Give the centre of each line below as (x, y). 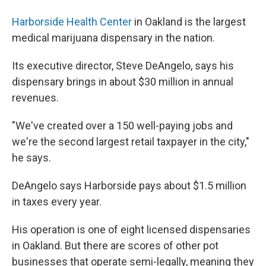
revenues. (35, 98)
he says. (31, 158)
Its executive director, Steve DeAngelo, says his (123, 66)
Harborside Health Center (72, 22)
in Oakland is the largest (189, 22)
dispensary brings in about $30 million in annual (123, 82)
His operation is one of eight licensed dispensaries (131, 229)
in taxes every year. (57, 202)
